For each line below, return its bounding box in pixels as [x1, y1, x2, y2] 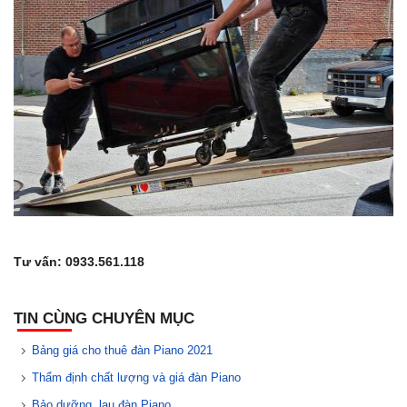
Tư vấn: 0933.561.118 [14, 253, 144, 269]
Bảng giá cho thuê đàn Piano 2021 [32, 342, 213, 357]
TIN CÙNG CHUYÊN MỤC [14, 308, 194, 327]
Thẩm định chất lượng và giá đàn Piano [32, 370, 241, 384]
